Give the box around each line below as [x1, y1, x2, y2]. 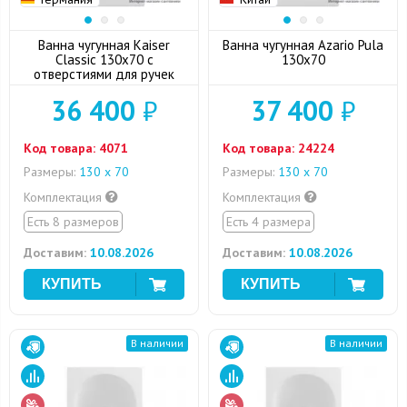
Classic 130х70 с [55, 51, 154, 68]
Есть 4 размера [226, 213, 311, 230]
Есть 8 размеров [27, 213, 119, 230]
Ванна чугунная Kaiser [38, 36, 170, 54]
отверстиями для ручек [34, 65, 174, 83]
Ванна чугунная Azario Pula [223, 36, 383, 54]
